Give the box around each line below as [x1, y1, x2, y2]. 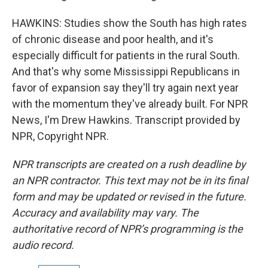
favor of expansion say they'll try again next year [12, 81, 239, 95]
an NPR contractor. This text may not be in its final [12, 174, 248, 187]
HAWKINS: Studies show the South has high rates [12, 17, 247, 30]
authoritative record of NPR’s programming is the [12, 223, 243, 236]
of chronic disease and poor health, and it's [12, 33, 214, 46]
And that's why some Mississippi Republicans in [12, 65, 240, 78]
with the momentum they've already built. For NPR [12, 98, 248, 111]
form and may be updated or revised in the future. [12, 190, 246, 203]
